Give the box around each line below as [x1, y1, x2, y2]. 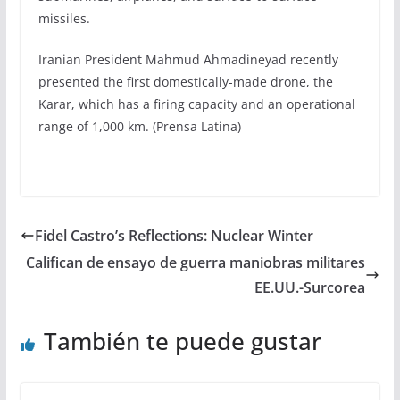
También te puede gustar [43, 324, 321, 357]
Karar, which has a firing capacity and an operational [37, 95, 355, 112]
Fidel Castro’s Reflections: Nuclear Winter [34, 225, 313, 246]
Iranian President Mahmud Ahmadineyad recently [37, 50, 338, 68]
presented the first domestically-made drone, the [37, 72, 333, 90]
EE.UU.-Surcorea [254, 277, 366, 297]
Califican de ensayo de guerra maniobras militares [26, 252, 366, 272]
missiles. [37, 9, 90, 27]
